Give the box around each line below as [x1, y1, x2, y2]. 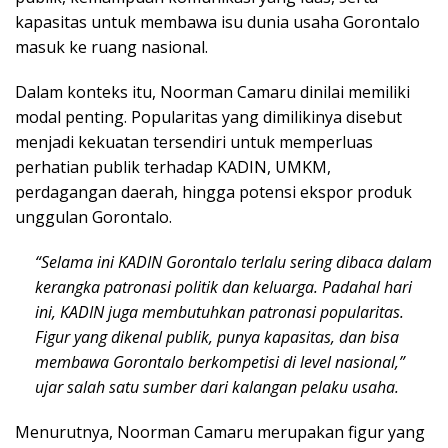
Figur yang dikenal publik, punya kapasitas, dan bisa [35, 325, 399, 348]
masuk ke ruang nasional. [15, 35, 208, 58]
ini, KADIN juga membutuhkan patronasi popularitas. [35, 300, 404, 323]
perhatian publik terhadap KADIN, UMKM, [15, 155, 331, 178]
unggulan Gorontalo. [15, 205, 172, 228]
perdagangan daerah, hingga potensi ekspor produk [15, 180, 412, 203]
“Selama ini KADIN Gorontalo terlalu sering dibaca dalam [35, 250, 432, 273]
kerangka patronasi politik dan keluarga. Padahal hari [35, 275, 412, 298]
